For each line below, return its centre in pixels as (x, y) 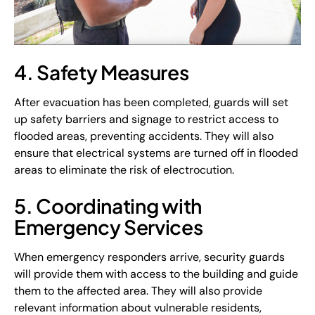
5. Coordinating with (108, 206)
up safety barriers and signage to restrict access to (146, 119)
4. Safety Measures (102, 72)
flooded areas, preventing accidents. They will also (144, 136)
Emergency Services (109, 227)
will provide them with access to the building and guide (156, 274)
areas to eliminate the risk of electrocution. (124, 170)
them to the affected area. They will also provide (138, 291)
